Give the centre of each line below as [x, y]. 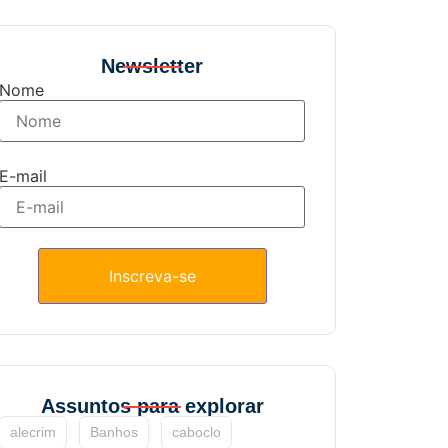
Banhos [114, 431]
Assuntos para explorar [152, 405]
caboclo [197, 431]
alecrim [33, 431]
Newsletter [152, 65]
